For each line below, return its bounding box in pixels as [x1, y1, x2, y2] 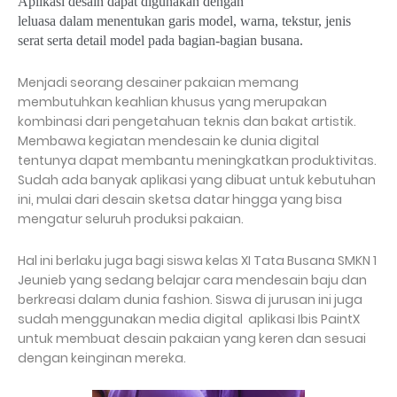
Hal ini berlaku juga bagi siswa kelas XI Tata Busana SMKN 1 [18, 252, 377, 270]
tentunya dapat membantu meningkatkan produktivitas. [18, 152, 377, 170]
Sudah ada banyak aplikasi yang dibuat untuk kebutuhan [18, 171, 376, 190]
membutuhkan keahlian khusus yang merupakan [18, 93, 327, 112]
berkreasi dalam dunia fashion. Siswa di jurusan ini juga [18, 291, 362, 309]
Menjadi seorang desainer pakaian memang [18, 74, 299, 92]
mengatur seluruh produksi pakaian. [18, 210, 244, 229]
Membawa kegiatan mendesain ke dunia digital [18, 132, 319, 151]
